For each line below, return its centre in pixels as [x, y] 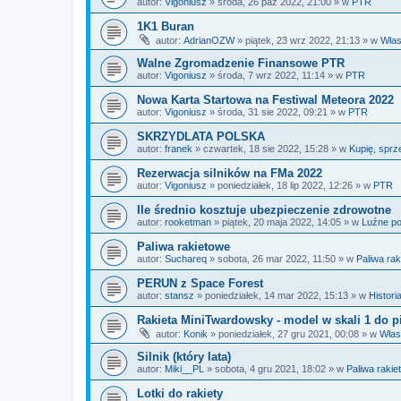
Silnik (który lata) [184, 357]
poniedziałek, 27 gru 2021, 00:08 [289, 334]
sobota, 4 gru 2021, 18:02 [270, 369]
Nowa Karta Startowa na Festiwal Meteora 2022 [265, 100]
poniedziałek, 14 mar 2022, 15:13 [277, 295]
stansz [179, 295]
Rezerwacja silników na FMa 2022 [230, 173]
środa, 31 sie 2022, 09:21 [273, 112]
